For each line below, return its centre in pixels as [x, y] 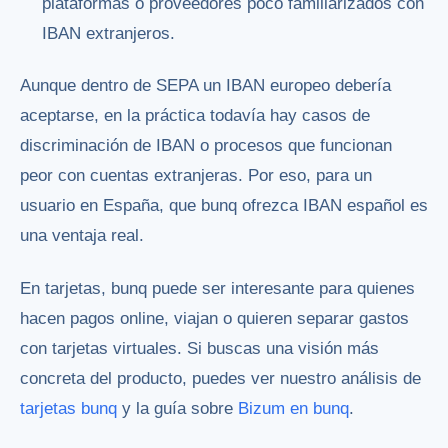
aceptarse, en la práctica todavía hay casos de [195, 116]
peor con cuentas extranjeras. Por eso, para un [196, 176]
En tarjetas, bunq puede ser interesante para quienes [217, 289]
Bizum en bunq [293, 409]
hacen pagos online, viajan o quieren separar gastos [214, 319]
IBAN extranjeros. [109, 33]
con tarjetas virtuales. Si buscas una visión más [199, 349]
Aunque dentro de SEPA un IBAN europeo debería [205, 86]
